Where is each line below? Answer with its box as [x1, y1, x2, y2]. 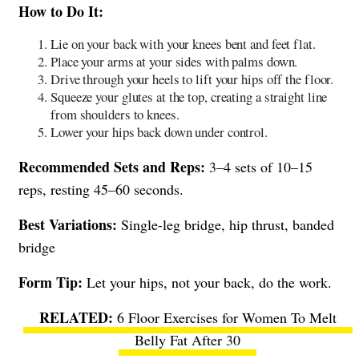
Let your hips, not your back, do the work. [83, 272, 332, 292]
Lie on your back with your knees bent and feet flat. [50, 34, 316, 53]
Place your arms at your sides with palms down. [50, 51, 298, 71]
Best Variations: [18, 213, 117, 235]
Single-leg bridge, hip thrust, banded [117, 214, 334, 234]
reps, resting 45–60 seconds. [18, 179, 184, 199]
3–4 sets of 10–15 [205, 156, 313, 176]
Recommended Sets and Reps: [18, 155, 205, 177]
